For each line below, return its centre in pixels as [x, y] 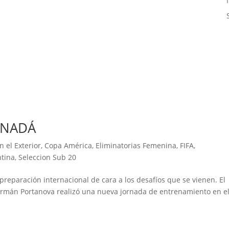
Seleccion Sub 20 [48, 157]
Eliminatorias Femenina [136, 146]
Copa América [68, 146]
